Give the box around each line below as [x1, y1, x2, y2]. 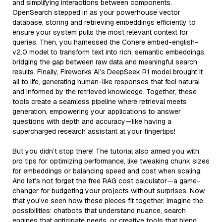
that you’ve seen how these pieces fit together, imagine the [12, 196, 203, 205]
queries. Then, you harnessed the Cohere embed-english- [12, 37, 198, 47]
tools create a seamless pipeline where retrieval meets [12, 97, 187, 106]
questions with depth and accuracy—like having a [12, 116, 171, 126]
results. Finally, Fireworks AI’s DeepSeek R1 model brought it [12, 67, 203, 76]
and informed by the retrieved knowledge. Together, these [12, 87, 197, 96]
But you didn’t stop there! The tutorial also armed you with [12, 146, 199, 156]
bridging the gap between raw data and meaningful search [12, 57, 197, 66]
